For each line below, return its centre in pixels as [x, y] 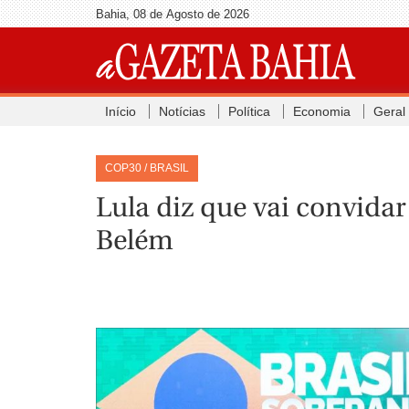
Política [249, 111]
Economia [321, 111]
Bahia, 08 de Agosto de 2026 [172, 14]
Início [120, 111]
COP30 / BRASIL [147, 168]
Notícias [182, 111]
